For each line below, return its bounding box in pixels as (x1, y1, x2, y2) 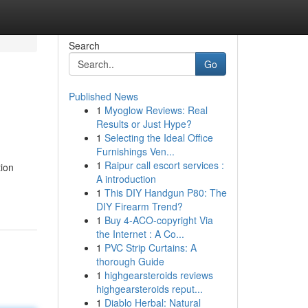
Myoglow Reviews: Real (104, 103, 208, 117)
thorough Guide (96, 254, 164, 268)
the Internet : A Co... (96, 227, 184, 241)
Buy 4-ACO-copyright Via (104, 213, 213, 227)
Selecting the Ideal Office (104, 131, 213, 144)
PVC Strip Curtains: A (104, 241, 197, 254)
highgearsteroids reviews (104, 268, 213, 282)
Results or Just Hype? (96, 117, 192, 131)
